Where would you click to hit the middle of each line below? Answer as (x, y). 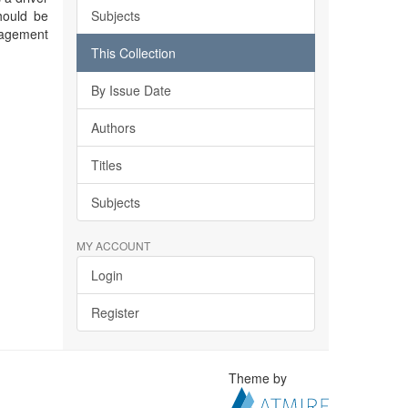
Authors (113, 127)
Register (115, 312)
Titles (106, 165)
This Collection (133, 53)
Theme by (260, 378)
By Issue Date (131, 90)
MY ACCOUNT (113, 245)
